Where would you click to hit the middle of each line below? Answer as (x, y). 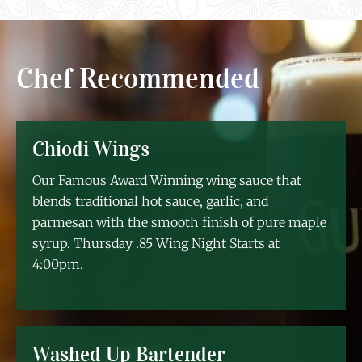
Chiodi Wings (91, 149)
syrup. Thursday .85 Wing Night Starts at (156, 243)
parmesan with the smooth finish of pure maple (179, 222)
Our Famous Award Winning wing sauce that (167, 180)
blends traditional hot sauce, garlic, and (150, 201)
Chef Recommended (138, 78)
